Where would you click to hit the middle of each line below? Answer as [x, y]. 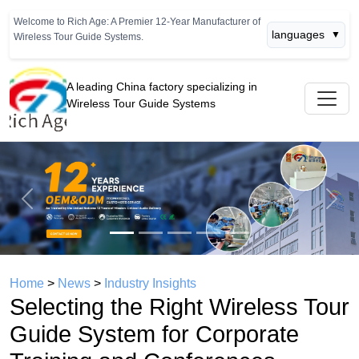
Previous [51, 207]
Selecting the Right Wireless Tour [179, 307]
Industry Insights [150, 284]
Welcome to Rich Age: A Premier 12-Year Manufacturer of [137, 22]
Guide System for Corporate [154, 335]
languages [298, 34]
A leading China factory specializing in [161, 87]
